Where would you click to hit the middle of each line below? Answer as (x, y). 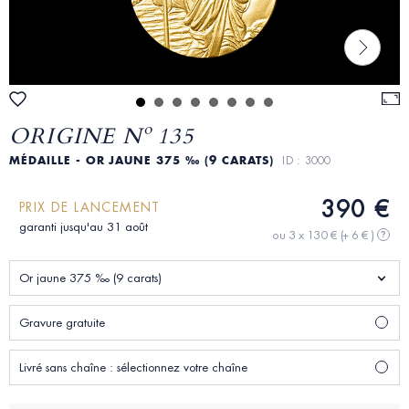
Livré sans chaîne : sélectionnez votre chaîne (133, 368)
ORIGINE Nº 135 (101, 136)
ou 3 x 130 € (306, 235)
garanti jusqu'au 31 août (84, 227)
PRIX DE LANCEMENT (90, 208)
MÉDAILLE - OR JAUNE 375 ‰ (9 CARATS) (146, 161)
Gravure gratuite (62, 323)
